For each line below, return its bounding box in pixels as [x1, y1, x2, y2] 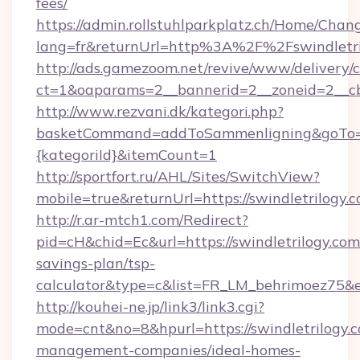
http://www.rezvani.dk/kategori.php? [36, 102, 284, 121]
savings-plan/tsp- [36, 254, 155, 272]
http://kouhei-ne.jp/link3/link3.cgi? [36, 297, 264, 316]
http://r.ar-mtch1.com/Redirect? [36, 211, 248, 229]
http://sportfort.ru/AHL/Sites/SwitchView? [36, 167, 320, 186]
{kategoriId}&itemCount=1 [36, 145, 217, 164]
